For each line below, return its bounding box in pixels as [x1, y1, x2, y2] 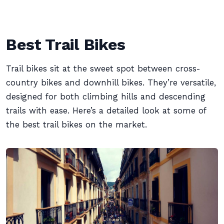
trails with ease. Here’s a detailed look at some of [6, 106, 206, 115]
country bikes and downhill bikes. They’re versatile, [6, 78, 216, 87]
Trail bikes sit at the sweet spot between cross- [6, 64, 200, 73]
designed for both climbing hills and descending [6, 92, 205, 101]
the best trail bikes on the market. [6, 120, 147, 129]
